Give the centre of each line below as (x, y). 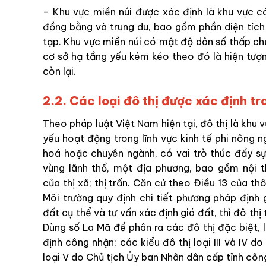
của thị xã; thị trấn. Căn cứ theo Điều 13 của (147, 183)
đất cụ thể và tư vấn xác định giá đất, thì (138, 212)
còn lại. (59, 72)
